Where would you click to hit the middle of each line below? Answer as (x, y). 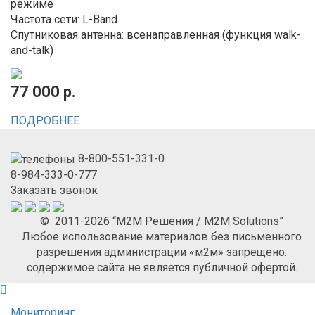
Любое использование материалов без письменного (162, 237)
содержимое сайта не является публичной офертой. (162, 268)
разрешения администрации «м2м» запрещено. (162, 252)
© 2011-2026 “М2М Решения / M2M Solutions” (162, 221)
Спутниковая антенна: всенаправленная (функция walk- (156, 35)
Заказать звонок (54, 191)
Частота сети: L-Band (64, 20)
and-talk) (32, 51)
